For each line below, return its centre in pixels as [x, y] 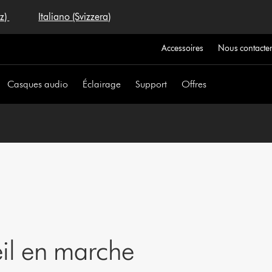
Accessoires [182, 48]
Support [151, 84]
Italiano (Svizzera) [75, 17]
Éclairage [102, 84]
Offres [194, 84]
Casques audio [38, 84]
